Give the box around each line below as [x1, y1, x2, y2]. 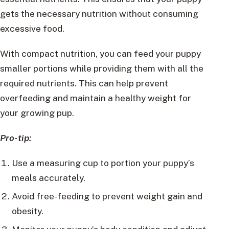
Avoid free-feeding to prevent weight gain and [11, 191, 202, 202]
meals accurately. [11, 172, 85, 184]
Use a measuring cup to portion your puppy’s [11, 157, 194, 169]
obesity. [11, 205, 43, 217]
